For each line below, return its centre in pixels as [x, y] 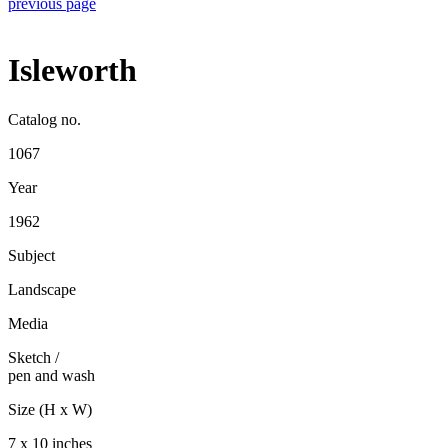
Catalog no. [44, 119]
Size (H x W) [50, 409]
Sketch [29, 357]
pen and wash [51, 375]
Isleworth [72, 70]
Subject [31, 255]
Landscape [42, 289]
